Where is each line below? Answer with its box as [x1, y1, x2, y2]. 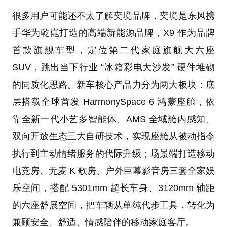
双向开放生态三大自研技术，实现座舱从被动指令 [12, 131, 215, 141]
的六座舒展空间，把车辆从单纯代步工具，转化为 [12, 200, 215, 210]
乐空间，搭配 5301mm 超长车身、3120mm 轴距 [12, 182, 215, 193]
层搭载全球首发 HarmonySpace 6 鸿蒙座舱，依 [12, 96, 215, 107]
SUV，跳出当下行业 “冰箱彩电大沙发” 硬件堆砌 [12, 62, 215, 72]
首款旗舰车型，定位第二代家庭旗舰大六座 [12, 45, 215, 55]
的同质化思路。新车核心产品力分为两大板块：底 [12, 79, 215, 90]
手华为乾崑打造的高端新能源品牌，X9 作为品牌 [12, 27, 215, 38]
